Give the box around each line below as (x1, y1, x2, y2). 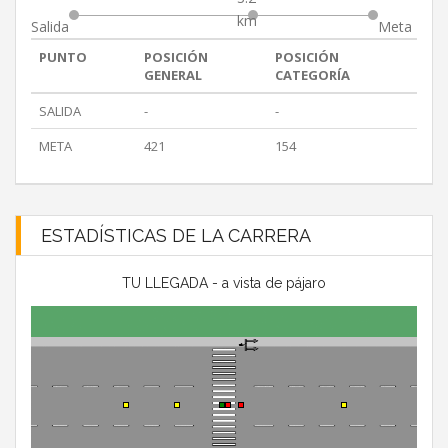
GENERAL (144, 66, 202, 85)
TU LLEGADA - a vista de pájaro (122, 275, 326, 292)
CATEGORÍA (275, 66, 350, 85)
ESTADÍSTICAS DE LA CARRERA (41, 225, 311, 247)
